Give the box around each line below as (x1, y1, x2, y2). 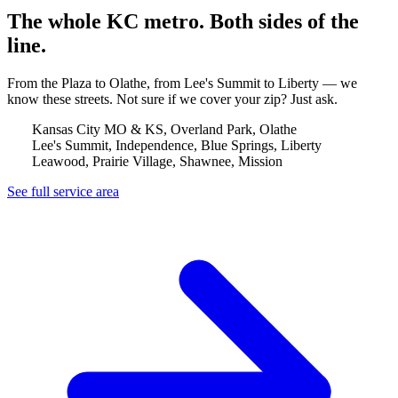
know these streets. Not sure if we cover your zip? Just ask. (7, 91, 338, 107)
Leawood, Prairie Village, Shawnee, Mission (32, 153, 283, 169)
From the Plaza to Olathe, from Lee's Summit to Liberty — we (7, 75, 357, 91)
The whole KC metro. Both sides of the (7, 10, 359, 34)
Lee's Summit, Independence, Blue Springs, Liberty (32, 137, 322, 153)
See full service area (7, 183, 119, 199)
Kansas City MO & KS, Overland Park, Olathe (32, 121, 297, 137)
